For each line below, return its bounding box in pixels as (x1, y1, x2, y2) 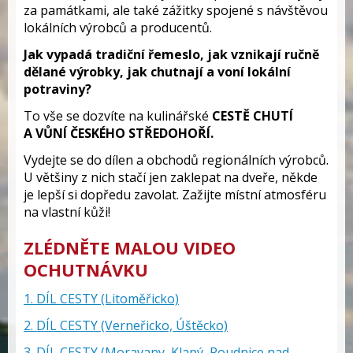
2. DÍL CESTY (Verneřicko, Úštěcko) (24, 317, 228, 334)
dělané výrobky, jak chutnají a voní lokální (24, 63, 291, 80)
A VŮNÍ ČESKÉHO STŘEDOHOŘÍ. (24, 124, 214, 142)
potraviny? (24, 80, 91, 98)
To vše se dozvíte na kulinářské (24, 107, 212, 124)
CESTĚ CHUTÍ (212, 107, 293, 124)
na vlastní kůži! (24, 203, 110, 221)
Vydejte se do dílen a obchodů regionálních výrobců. (24, 151, 329, 169)
